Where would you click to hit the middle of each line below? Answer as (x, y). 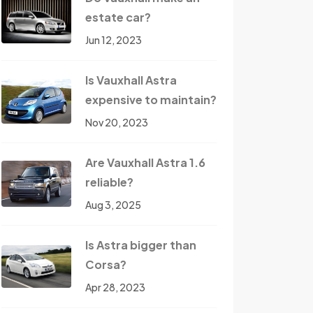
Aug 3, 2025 (113, 205)
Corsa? (106, 265)
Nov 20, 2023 (117, 123)
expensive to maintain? (151, 100)
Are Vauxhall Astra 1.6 (145, 163)
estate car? (118, 17)
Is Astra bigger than (141, 245)
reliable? (109, 182)
